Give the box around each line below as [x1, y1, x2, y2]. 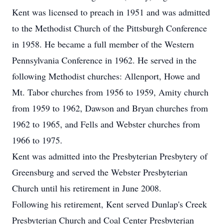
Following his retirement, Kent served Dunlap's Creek [12, 198, 207, 210]
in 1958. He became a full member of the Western [12, 38, 194, 50]
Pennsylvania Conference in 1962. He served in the [12, 54, 196, 66]
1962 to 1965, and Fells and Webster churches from [12, 118, 200, 130]
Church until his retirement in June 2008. [12, 182, 161, 194]
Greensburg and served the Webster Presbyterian [12, 166, 187, 178]
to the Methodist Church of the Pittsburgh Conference [12, 22, 207, 34]
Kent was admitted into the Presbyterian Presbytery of [12, 150, 207, 162]
